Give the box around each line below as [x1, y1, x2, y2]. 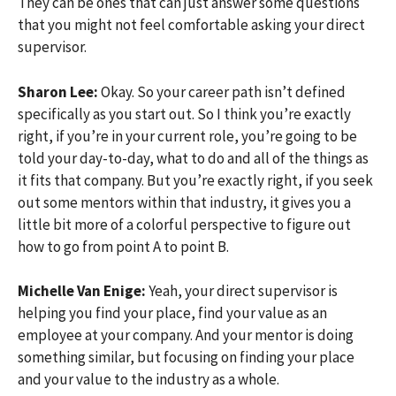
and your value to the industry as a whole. [18, 369, 279, 389]
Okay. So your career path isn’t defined [101, 81, 346, 102]
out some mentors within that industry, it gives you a [18, 192, 351, 212]
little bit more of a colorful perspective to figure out [18, 214, 351, 234]
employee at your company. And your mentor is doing [18, 325, 354, 345]
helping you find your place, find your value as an [18, 303, 327, 323]
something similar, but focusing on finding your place [18, 347, 354, 367]
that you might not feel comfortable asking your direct [18, 15, 365, 34]
